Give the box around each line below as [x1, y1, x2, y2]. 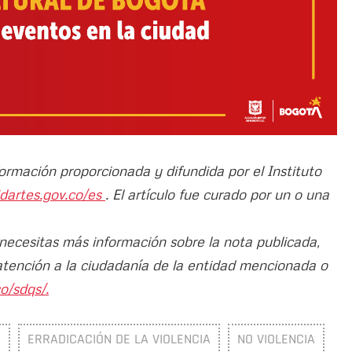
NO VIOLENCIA [237, 329, 315, 348]
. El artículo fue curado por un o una [105, 185, 329, 203]
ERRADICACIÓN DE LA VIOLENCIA [27, 329, 211, 348]
